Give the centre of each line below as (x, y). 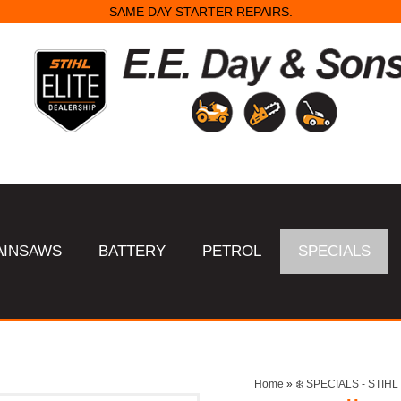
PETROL (232, 251)
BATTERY (132, 251)
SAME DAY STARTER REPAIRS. (200, 12)
